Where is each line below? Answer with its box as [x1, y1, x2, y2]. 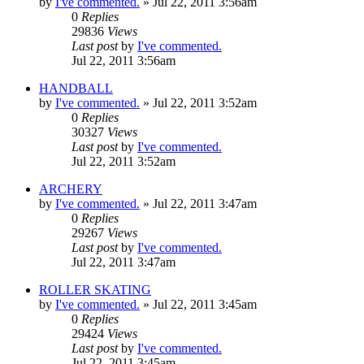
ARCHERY [39, 181, 102, 196]
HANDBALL [39, 80, 113, 95]
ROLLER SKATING [39, 282, 151, 297]
